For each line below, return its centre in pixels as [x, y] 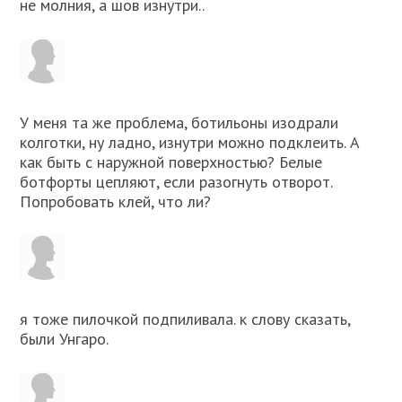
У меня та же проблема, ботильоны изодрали [179, 123]
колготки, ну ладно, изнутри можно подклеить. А [190, 143]
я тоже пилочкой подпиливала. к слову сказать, [185, 319]
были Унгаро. [65, 339]
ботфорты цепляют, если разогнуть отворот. [176, 182]
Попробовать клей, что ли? [116, 202]
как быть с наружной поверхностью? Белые [171, 162]
